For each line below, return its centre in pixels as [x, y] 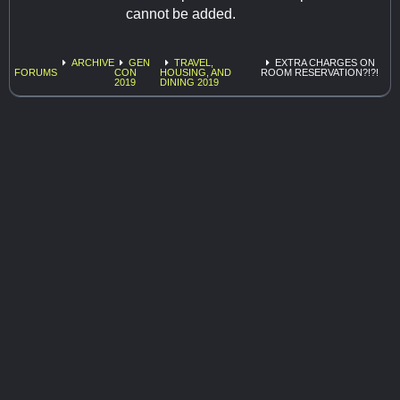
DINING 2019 [189, 83]
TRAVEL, [193, 63]
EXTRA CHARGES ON [325, 63]
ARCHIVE [93, 63]
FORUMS [36, 73]
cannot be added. [181, 14]
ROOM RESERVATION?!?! [319, 73]
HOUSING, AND [195, 73]
